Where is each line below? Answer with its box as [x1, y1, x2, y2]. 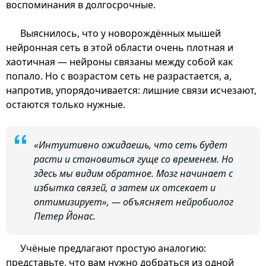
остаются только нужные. [6, 97, 125, 111]
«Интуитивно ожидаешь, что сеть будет [34, 138, 227, 151]
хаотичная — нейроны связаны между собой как [6, 55, 233, 68]
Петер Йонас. [34, 209, 96, 223]
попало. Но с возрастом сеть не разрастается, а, [6, 69, 232, 83]
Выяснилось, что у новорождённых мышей [20, 26, 221, 40]
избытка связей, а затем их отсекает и [34, 180, 216, 194]
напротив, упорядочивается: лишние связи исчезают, [6, 83, 256, 97]
